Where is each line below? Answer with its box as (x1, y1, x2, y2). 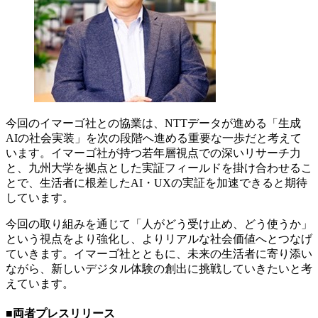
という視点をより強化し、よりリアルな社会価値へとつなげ (6, 232, 312, 245)
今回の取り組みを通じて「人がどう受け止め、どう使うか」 (6, 217, 312, 230)
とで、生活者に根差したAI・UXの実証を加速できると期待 (6, 176, 307, 189)
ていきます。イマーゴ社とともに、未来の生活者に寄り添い (6, 247, 312, 260)
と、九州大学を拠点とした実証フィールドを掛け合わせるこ (6, 161, 312, 174)
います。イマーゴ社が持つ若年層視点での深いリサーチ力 (6, 146, 301, 159)
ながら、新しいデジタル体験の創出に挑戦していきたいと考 (6, 262, 312, 275)
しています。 (6, 191, 74, 204)
